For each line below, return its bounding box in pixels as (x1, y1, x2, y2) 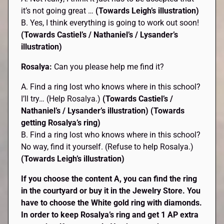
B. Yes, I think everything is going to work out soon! (21, 17, 199, 27)
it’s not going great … (21, 5, 96, 15)
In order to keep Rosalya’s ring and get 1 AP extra (21, 209, 199, 219)
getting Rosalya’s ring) (21, 117, 101, 127)
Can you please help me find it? (54, 61, 164, 71)
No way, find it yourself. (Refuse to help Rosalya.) (21, 141, 194, 151)
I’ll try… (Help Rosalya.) (21, 93, 103, 103)
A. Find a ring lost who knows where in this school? (21, 81, 201, 91)
